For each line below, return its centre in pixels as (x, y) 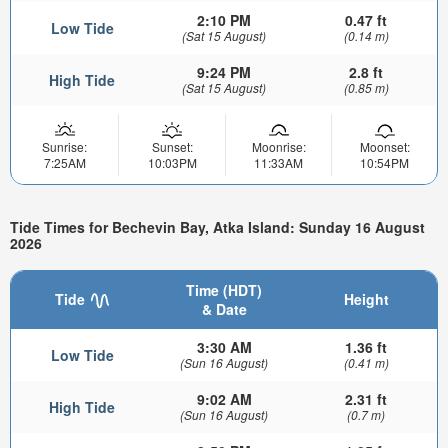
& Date (224, 308)
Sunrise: (64, 146)
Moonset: (384, 146)
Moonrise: (278, 146)
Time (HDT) (224, 289)
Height (366, 298)
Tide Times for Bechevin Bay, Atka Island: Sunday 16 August (217, 227)
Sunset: (172, 146)
